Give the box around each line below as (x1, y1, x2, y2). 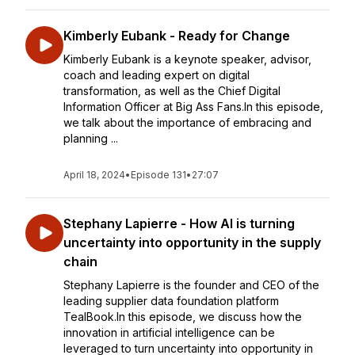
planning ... (63, 132, 118, 145)
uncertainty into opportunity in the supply (63, 235, 321, 250)
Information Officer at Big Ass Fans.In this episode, (63, 100, 323, 113)
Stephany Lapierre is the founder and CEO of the (63, 278, 319, 292)
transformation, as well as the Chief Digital (63, 84, 281, 97)
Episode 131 (131, 169, 186, 181)
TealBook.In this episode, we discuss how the (63, 310, 302, 323)
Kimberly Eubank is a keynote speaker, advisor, (63, 52, 311, 66)
